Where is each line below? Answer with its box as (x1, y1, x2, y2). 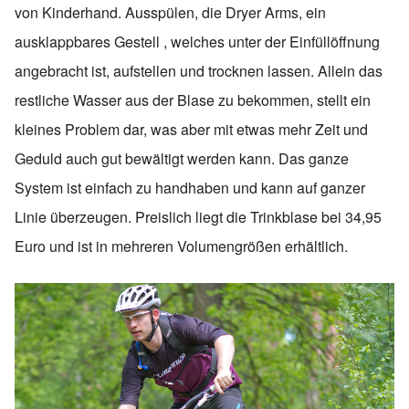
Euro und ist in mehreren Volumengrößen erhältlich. (15, 235, 348, 257)
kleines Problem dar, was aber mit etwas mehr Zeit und (15, 118, 368, 140)
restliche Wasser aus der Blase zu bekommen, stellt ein (15, 89, 371, 110)
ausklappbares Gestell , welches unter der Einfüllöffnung (15, 30, 380, 52)
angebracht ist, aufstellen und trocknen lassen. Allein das (15, 59, 383, 81)
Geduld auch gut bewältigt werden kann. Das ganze (15, 147, 349, 169)
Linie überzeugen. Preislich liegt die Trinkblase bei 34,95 (15, 205, 382, 227)
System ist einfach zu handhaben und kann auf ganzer (15, 176, 365, 198)
